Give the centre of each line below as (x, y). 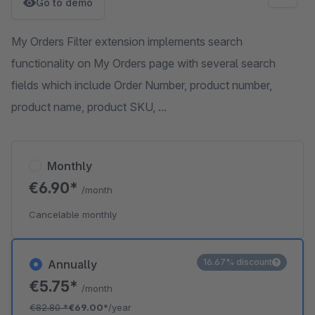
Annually (72, 264)
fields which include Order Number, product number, (142, 85)
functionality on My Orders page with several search (143, 63)
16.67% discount (238, 262)
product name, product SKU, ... (89, 107)
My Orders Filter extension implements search (127, 41)
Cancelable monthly (73, 214)
